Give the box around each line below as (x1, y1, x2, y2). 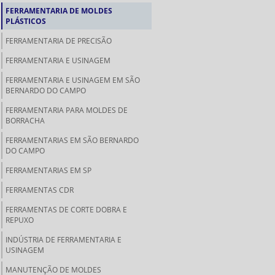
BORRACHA (6, 115, 45, 126)
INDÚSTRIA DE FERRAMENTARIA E (6, 234, 122, 245)
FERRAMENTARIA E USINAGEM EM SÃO (6, 75, 140, 85)
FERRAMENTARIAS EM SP (6, 165, 91, 176)
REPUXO (6, 215, 34, 225)
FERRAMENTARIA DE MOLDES (6, 6, 112, 16)
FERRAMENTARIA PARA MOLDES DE (6, 105, 128, 115)
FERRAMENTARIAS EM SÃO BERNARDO (6, 135, 139, 145)
